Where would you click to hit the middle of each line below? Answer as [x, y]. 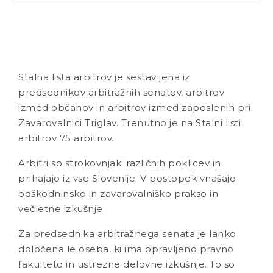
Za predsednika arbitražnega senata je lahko [127, 234]
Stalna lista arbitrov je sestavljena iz [104, 77]
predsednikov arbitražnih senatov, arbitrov [121, 92]
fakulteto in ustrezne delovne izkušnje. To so [127, 264]
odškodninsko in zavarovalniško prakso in [118, 193]
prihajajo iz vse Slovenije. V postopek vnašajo [127, 178]
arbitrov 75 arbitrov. [66, 138]
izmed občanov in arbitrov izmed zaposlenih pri [134, 108]
